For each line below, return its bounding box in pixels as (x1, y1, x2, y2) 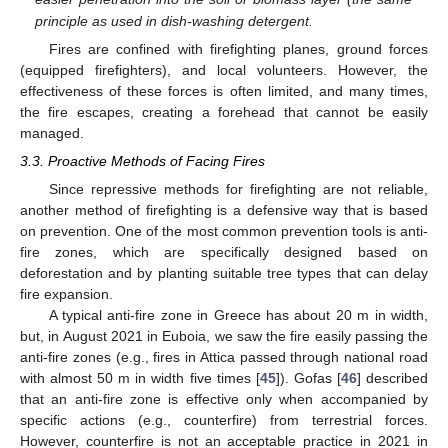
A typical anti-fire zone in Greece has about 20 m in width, (48, 307, 428, 324)
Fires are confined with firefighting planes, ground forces (48, 41, 428, 58)
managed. (20, 125, 84, 142)
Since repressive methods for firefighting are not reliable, (48, 181, 428, 198)
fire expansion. (20, 286, 113, 303)
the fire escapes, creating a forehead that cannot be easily (20, 104, 428, 121)
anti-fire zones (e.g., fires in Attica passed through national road (20, 349, 428, 366)
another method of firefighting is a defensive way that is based (20, 202, 428, 219)
